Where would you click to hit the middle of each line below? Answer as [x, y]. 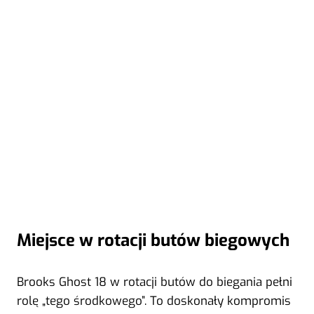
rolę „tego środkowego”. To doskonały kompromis [154, 301]
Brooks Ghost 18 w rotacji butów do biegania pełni [155, 282]
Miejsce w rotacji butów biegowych [153, 240]
